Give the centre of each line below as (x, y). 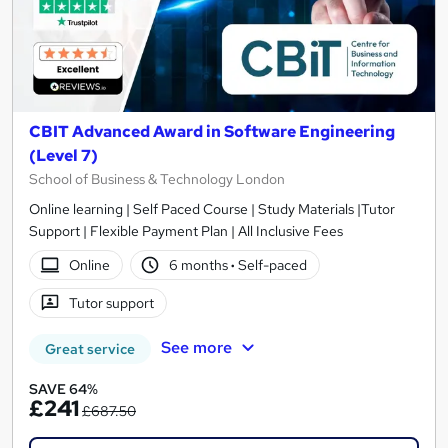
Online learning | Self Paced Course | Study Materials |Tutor (212, 209)
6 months (200, 265)
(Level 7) (63, 156)
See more (196, 348)
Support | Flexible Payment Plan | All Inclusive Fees (186, 231)
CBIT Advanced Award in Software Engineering (212, 132)
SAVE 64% (63, 389)
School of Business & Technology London (157, 179)
